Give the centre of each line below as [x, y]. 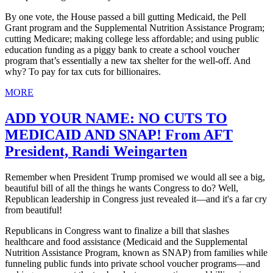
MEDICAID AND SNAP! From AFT [119, 134]
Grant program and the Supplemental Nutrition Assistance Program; [135, 27]
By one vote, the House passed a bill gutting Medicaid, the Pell [126, 16]
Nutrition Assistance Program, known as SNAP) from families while [136, 252]
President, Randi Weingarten [96, 151]
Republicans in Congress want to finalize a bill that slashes [117, 230]
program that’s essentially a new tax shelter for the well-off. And [128, 60]
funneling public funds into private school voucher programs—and [133, 263]
